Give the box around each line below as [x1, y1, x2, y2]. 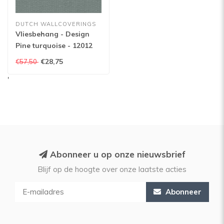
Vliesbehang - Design [15, 29, 89, 38]
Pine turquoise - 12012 [15, 41, 92, 50]
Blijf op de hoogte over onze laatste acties [37, 164, 186, 174]
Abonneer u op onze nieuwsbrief [47, 149, 185, 159]
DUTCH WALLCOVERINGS [15, 20, 96, 27]
